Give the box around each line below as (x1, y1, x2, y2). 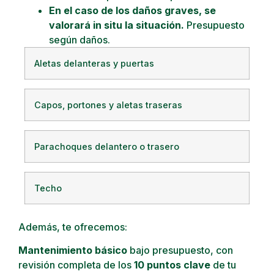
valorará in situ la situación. (49, 18, 184, 31)
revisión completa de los (18, 258, 134, 271)
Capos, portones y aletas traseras (34, 99, 182, 110)
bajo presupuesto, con (127, 243, 233, 256)
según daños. (49, 33, 113, 46)
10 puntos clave (134, 258, 210, 271)
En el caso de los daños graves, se (49, 4, 216, 17)
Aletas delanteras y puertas (34, 57, 154, 68)
